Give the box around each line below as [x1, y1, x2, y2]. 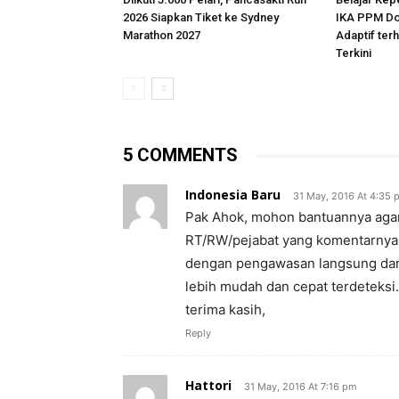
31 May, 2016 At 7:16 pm [244, 380, 357, 393]
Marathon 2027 [123, 28, 200, 42]
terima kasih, [185, 301, 265, 318]
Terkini [336, 46, 371, 60]
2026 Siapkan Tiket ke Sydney [123, 11, 279, 24]
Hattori [185, 377, 232, 394]
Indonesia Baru [185, 186, 281, 203]
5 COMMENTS [123, 144, 238, 166]
